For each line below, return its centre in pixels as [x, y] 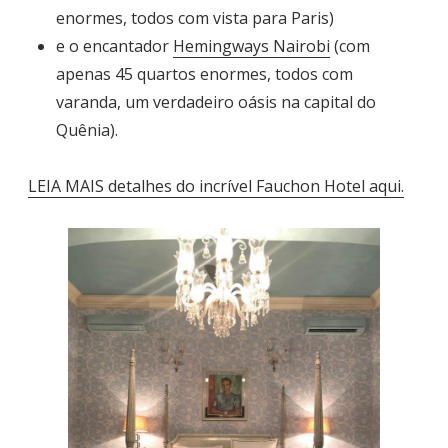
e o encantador [114, 46]
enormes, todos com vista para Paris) [195, 18]
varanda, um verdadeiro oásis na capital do [216, 102]
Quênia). [87, 130]
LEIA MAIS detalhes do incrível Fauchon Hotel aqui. [216, 186]
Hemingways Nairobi [251, 46]
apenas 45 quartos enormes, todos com [204, 74]
